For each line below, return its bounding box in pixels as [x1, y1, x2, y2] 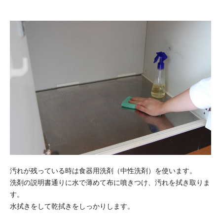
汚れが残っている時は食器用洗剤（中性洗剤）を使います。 [10, 166, 196, 175]
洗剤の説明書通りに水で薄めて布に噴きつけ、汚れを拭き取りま [10, 178, 210, 186]
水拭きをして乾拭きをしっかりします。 [10, 202, 134, 210]
